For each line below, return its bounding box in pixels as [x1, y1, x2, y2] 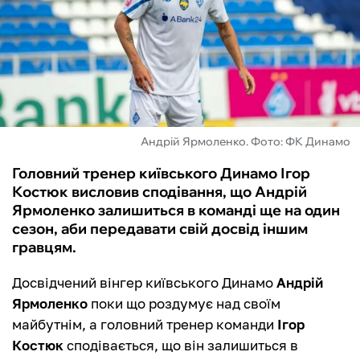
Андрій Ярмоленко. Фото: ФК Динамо [141, 134, 350, 149]
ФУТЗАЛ [16, 21, 80, 40]
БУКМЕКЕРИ [16, 108, 108, 127]
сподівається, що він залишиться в [63, 337, 298, 354]
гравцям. [12, 238, 76, 257]
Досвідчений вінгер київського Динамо [12, 274, 276, 292]
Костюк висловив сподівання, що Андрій [12, 182, 307, 202]
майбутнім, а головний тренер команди [12, 316, 277, 333]
